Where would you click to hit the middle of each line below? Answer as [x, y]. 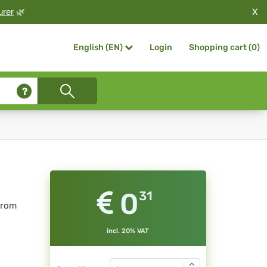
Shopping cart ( [220, 47]
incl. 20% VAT [128, 231]
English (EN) [98, 48]
